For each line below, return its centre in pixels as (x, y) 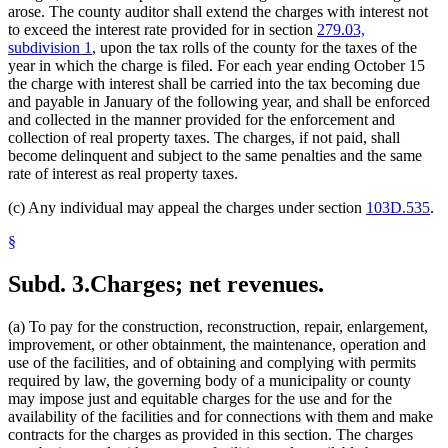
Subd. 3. (49, 283)
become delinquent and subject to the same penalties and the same (215, 155)
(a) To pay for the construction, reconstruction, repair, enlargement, (218, 326)
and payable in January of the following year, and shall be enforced (219, 101)
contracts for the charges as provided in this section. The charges (210, 434)
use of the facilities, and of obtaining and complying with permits (212, 362)
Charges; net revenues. (207, 283)
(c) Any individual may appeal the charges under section (187, 207)
